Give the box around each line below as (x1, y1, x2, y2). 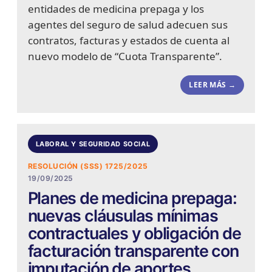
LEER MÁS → (189, 80, 236, 90)
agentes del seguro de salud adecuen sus (27, 18, 228, 32)
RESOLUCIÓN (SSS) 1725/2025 (27, 161, 148, 171)
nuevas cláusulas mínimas (27, 206, 218, 226)
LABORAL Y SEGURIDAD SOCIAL (35, 139, 151, 148)
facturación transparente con (27, 241, 239, 262)
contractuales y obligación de (27, 223, 241, 244)
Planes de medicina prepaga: (27, 188, 237, 209)
